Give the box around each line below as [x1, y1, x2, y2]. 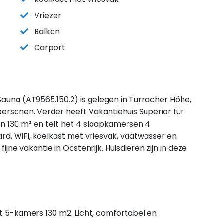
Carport [34, 42, 65, 53]
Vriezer [34, 10, 61, 21]
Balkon [34, 26, 60, 37]
